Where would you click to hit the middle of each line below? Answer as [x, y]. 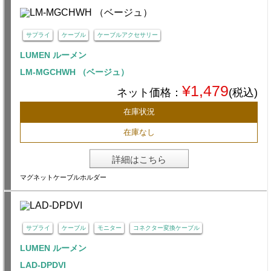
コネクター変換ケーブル [166, 228]
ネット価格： [149, 93]
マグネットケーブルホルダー [63, 178]
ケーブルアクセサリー [127, 35]
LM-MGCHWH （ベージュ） [74, 72]
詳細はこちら [139, 160]
